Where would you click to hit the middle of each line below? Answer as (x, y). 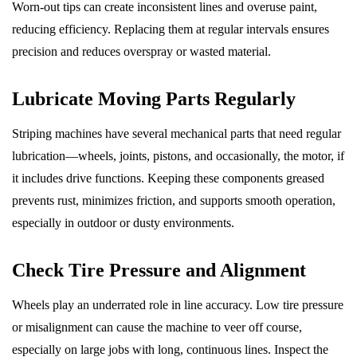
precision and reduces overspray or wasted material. (141, 51)
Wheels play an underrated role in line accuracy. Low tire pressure (178, 304)
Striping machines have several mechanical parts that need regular (177, 133)
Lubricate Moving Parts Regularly (154, 98)
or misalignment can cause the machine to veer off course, (157, 327)
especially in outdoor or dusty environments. (123, 222)
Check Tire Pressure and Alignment (159, 270)
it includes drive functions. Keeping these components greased (168, 178)
